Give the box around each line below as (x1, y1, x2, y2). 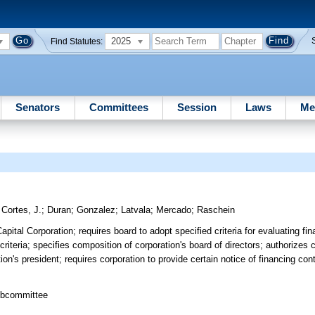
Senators (15, 101, 60, 113)
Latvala (121, 205, 151, 216)
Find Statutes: (51, 37, 103, 46)
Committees (89, 101, 148, 113)
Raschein (197, 205, 236, 216)
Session (176, 101, 217, 113)
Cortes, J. (1, 205, 42, 216)
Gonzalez (77, 205, 116, 216)
